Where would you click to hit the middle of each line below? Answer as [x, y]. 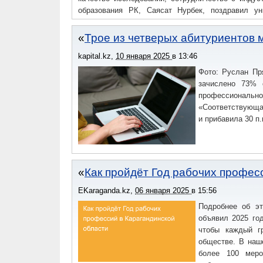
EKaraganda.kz [104, 190]
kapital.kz [95, 56]
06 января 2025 [163, 190]
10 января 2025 [144, 56]
